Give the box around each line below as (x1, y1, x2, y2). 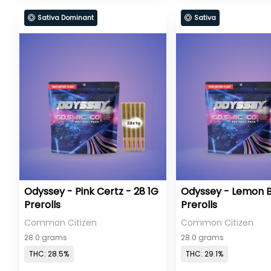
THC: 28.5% (29, 249, 69, 260)
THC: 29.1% (186, 249, 224, 260)
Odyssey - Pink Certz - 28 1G (24, 184, 158, 198)
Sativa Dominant (38, 12, 94, 22)
